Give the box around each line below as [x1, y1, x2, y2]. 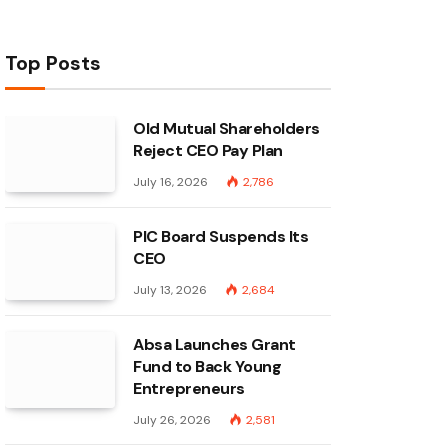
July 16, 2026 [133, 174, 208, 190]
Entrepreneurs [133, 378, 245, 399]
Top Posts [5, 50, 101, 76]
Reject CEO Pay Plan [133, 140, 283, 161]
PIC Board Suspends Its [133, 226, 309, 247]
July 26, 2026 [133, 412, 211, 428]
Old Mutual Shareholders [133, 118, 320, 139]
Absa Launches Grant [133, 334, 296, 355]
